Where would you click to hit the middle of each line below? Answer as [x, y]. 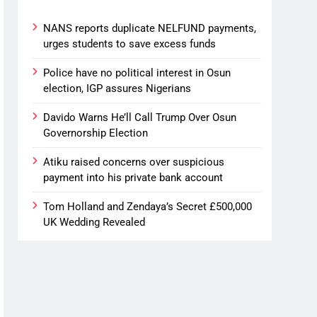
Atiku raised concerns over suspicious [134, 162]
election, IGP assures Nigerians [117, 88]
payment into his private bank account [133, 177]
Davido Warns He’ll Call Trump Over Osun [140, 117]
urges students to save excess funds [130, 44]
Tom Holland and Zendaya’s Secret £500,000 [148, 206]
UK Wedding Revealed [94, 222]
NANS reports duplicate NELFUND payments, [150, 28]
